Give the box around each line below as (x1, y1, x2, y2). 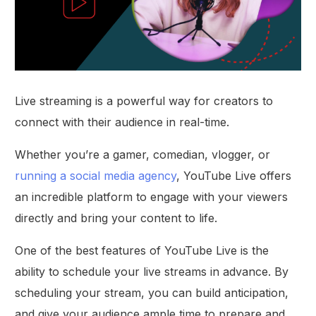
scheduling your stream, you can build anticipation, (15, 286, 289, 300)
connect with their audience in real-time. (15, 115, 230, 130)
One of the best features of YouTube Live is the (15, 243, 269, 258)
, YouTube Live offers (176, 169, 292, 183)
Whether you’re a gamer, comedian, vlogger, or (15, 147, 271, 162)
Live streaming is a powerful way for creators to (15, 94, 274, 109)
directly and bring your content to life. (15, 211, 218, 226)
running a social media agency (15, 169, 177, 183)
